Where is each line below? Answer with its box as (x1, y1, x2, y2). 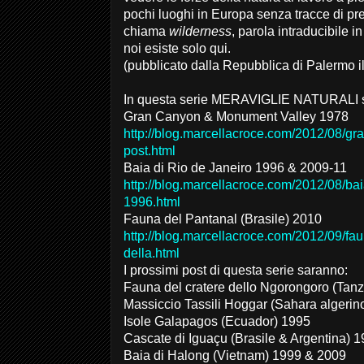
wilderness (169, 24, 232, 38)
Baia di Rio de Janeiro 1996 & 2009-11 (123, 161, 347, 175)
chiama (123, 24, 169, 38)
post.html (123, 144, 175, 158)
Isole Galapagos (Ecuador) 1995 (123, 314, 310, 328)
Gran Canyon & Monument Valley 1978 (123, 110, 349, 123)
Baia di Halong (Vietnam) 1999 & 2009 (123, 349, 346, 362)
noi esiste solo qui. (123, 41, 234, 55)
